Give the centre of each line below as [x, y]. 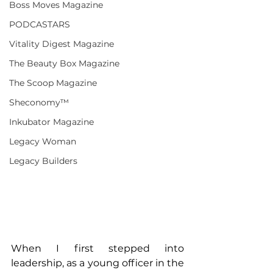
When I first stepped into [97, 249]
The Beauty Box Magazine [64, 63]
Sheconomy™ [39, 102]
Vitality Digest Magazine [62, 44]
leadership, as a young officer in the [97, 263]
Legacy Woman [43, 141]
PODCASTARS [40, 24]
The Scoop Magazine [53, 83]
